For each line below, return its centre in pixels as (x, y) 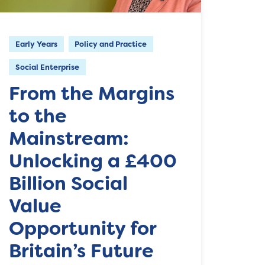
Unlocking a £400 (93, 161)
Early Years (37, 44)
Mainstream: (69, 138)
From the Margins (92, 93)
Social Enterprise (48, 67)
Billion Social (69, 183)
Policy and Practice (111, 44)
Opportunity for (83, 228)
